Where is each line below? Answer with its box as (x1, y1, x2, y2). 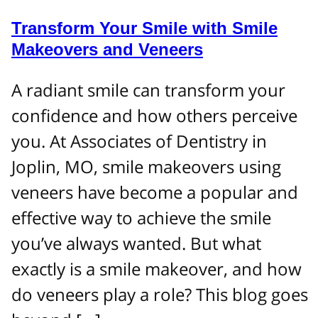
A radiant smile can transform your (11, 77, 285, 102)
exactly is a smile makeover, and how (11, 256, 302, 280)
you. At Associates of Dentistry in (11, 128, 267, 153)
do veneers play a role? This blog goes (11, 282, 308, 306)
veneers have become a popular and (11, 180, 298, 204)
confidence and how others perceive (11, 103, 297, 127)
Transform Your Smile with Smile (11, 18, 278, 38)
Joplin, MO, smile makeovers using (11, 154, 281, 178)
